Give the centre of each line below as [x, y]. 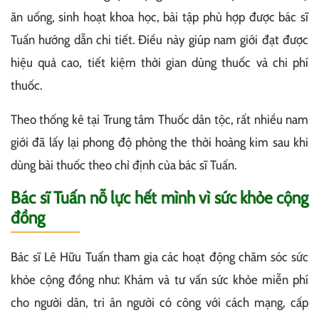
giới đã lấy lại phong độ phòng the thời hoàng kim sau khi [159, 142]
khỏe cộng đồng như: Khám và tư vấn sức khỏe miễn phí [159, 279]
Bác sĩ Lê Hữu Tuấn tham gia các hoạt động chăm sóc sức [159, 257]
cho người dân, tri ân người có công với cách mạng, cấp [159, 302]
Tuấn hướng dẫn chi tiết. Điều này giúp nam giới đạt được [159, 40]
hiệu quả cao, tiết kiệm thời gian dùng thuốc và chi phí [159, 62]
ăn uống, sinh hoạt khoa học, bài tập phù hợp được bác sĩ [159, 17]
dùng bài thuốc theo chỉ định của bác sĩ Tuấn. [124, 165]
